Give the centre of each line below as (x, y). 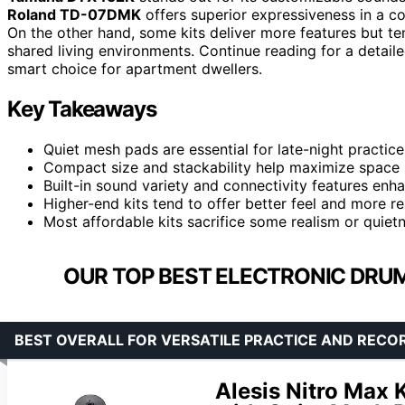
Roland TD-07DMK (74, 14)
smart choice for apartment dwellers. (135, 68)
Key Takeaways (82, 108)
